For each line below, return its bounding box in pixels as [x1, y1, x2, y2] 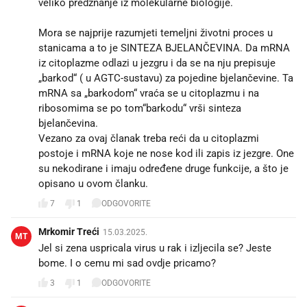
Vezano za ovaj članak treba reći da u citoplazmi [38, 132, 259, 145]
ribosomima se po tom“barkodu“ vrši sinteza [38, 101, 241, 114]
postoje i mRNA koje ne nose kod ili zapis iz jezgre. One [38, 147, 294, 160]
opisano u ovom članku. [38, 177, 148, 190]
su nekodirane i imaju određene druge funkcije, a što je [38, 162, 288, 175]
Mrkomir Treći [38, 225, 99, 237]
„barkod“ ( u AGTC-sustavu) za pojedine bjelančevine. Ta [38, 71, 293, 84]
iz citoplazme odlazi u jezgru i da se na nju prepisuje [38, 56, 275, 69]
